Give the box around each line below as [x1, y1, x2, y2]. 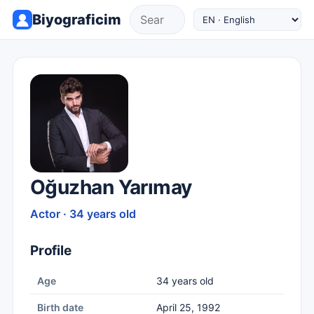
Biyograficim [32, 11, 121, 28]
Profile [30, 243, 71, 259]
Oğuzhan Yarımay [30, 175, 192, 199]
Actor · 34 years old [30, 207, 136, 221]
